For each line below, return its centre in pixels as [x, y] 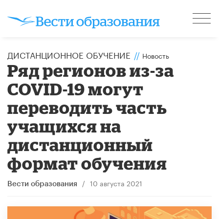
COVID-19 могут [76, 88]
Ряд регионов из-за [91, 70]
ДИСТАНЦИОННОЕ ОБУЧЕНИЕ [69, 54]
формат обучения [88, 163]
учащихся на [65, 126]
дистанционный [80, 144]
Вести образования [42, 184]
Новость [156, 55]
